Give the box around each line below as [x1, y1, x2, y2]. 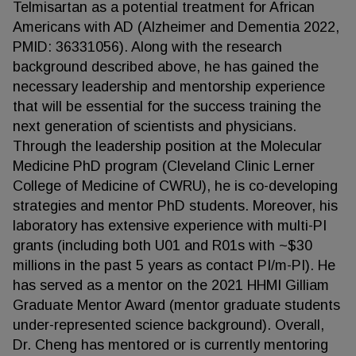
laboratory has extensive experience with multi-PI [13, 218, 327, 234]
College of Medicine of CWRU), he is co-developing [13, 178, 338, 194]
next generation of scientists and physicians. [13, 118, 296, 134]
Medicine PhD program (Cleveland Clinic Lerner [13, 158, 315, 174]
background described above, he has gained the [13, 59, 319, 75]
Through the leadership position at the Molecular [13, 138, 322, 154]
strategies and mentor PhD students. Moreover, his [13, 198, 338, 214]
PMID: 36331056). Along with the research [13, 39, 282, 55]
